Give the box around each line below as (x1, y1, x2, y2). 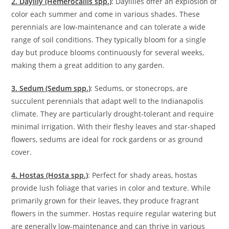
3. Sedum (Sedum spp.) (11, 83, 91, 94)
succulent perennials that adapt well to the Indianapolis (11, 96, 204, 106)
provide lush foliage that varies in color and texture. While (11, 183, 211, 193)
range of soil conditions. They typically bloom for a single (11, 35, 207, 45)
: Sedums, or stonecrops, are (90, 83, 188, 94)
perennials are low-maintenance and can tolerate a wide (11, 22, 206, 32)
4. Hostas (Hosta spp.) (11, 170, 88, 180)
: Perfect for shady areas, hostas (88, 170, 198, 180)
